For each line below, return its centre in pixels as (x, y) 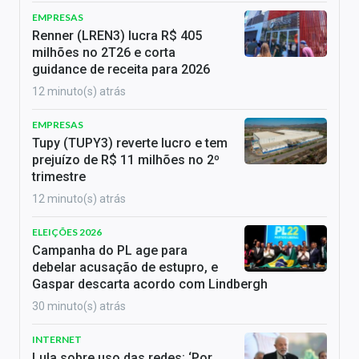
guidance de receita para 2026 (121, 70)
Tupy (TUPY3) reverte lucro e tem (130, 143)
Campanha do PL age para (110, 251)
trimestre (59, 177)
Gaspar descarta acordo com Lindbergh (150, 284)
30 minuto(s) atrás (79, 307)
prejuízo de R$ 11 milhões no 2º (126, 160)
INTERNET (57, 340)
